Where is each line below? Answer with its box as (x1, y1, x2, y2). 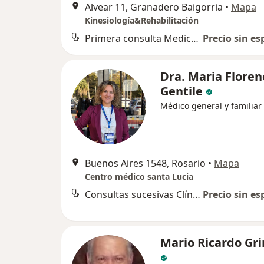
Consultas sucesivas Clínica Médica (193, 187, 200, 201)
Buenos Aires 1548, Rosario (85, 156, 206, 170)
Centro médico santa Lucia (85, 170, 193, 182)
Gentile (160, 82, 203, 99)
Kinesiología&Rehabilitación (85, 14, 199, 26)
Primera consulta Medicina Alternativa (191, 31, 199, 45)
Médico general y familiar (160, 100, 262, 111)
